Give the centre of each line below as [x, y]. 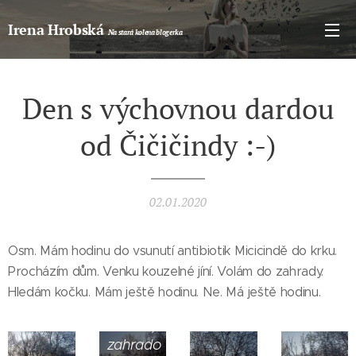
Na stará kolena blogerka [145, 32]
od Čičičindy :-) [178, 145]
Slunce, [132, 326]
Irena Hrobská [58, 29]
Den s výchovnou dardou [178, 108]
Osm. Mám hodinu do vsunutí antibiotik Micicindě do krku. [173, 251]
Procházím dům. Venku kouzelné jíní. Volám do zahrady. [166, 271]
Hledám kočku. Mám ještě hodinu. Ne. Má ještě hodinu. [166, 292]
